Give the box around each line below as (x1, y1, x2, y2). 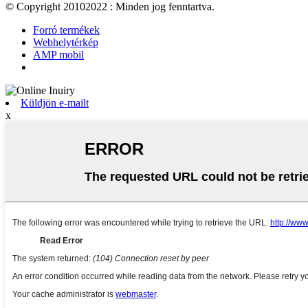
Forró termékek (33, 24, 100, 36)
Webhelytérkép (33, 36, 98, 49)
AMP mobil (33, 49, 84, 61)
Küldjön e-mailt (21, 97, 89, 109)
